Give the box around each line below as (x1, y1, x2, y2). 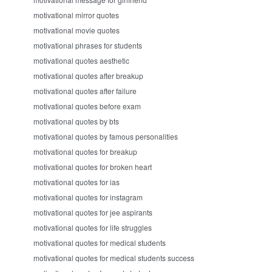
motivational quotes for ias (33, 177, 120, 187)
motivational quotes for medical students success (33, 253, 194, 263)
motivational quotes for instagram (33, 192, 143, 202)
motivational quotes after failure (33, 86, 137, 96)
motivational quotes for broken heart (33, 161, 152, 172)
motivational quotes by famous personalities (33, 131, 178, 141)
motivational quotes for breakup (33, 146, 137, 157)
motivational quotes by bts (33, 116, 119, 126)
